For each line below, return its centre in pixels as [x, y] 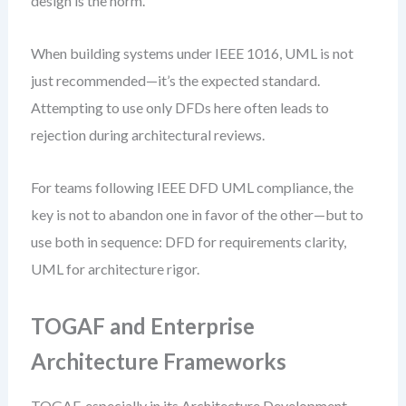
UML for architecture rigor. [115, 269]
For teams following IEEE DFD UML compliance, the [192, 187]
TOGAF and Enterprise [142, 326]
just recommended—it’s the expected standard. [175, 80]
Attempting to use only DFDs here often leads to [179, 107]
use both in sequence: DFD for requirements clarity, [188, 242]
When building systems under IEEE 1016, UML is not [192, 53]
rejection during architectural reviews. [147, 135]
